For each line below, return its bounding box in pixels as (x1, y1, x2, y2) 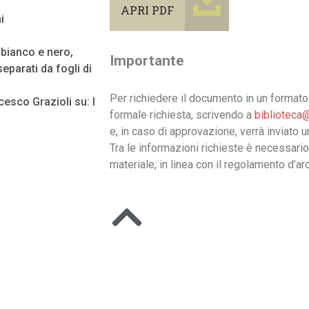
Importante (110, 52, 184, 69)
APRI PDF (121, 3, 174, 17)
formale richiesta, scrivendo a (110, 108, 255, 122)
